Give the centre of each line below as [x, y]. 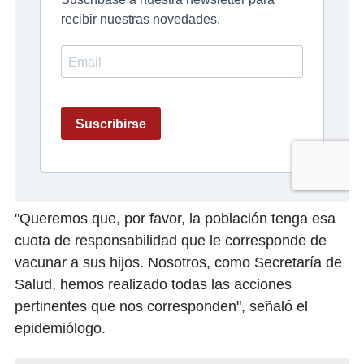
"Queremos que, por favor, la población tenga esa [175, 219]
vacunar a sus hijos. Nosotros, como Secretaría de [178, 263]
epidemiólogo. [60, 329]
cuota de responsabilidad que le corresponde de [171, 241]
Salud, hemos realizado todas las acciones [153, 285]
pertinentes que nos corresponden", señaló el [161, 307]
